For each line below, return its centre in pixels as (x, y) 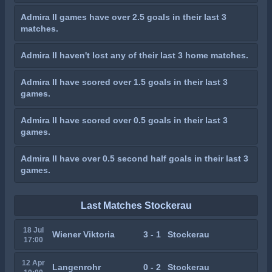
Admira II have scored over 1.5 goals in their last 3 (124, 82)
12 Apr (33, 263)
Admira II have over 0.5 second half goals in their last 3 (134, 158)
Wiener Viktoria (83, 234)
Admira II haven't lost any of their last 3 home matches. (134, 55)
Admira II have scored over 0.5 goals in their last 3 (124, 120)
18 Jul (33, 230)
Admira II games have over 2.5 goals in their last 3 (124, 17)
